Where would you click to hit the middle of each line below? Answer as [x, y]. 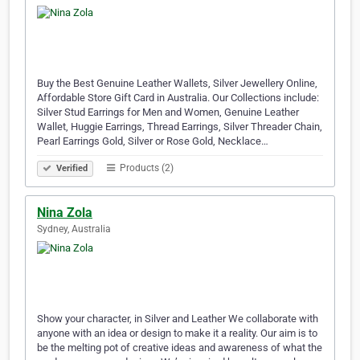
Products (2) [145, 168]
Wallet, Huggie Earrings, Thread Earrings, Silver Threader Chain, [180, 127]
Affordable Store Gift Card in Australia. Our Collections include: [178, 98]
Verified [71, 169]
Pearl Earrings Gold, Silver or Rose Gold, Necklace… [153, 141]
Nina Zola [65, 213]
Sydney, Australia [74, 229]
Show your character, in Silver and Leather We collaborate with [178, 319]
